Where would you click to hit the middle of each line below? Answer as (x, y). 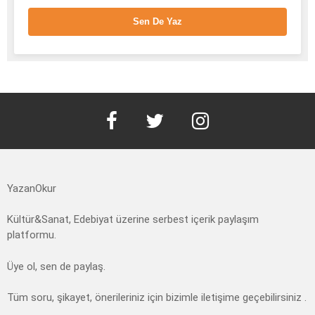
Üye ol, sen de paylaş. (56, 266)
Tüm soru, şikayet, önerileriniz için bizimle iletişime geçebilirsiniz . (157, 298)
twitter (171, 97)
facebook (135, 97)
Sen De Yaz (157, 21)
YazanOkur (32, 188)
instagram (225, 97)
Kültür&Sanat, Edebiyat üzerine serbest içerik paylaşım (133, 220)
